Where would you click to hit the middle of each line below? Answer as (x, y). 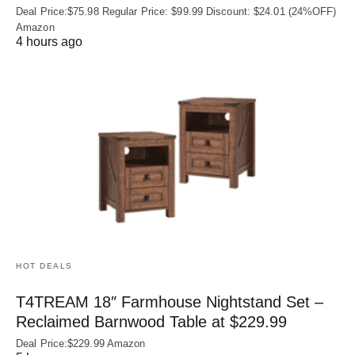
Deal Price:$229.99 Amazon (81, 343)
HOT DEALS (44, 265)
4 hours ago (49, 41)
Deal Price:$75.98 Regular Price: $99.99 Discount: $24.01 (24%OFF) (176, 11)
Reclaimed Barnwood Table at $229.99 (151, 321)
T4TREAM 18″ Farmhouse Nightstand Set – (170, 302)
